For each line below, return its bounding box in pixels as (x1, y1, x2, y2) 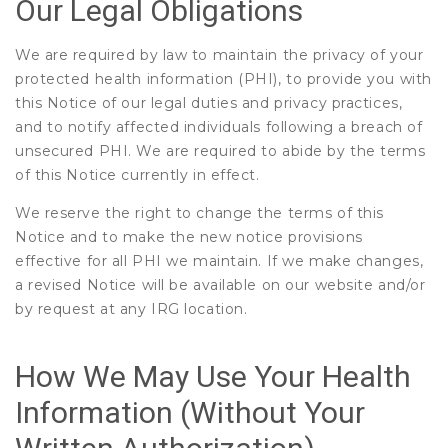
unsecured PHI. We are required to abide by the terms (15, 142, 426, 160)
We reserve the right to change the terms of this (15, 204, 384, 222)
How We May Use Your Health (15, 359, 411, 394)
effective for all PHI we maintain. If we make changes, (15, 252, 424, 270)
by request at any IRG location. (15, 300, 248, 318)
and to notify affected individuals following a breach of (15, 118, 423, 136)
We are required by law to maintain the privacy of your (15, 46, 424, 64)
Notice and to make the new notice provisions (15, 228, 363, 246)
